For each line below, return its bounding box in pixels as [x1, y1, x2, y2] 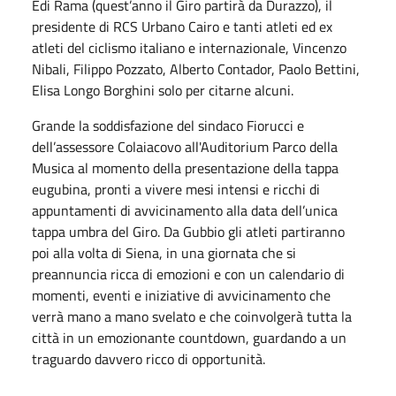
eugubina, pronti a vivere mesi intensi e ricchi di [32, 179, 320, 200]
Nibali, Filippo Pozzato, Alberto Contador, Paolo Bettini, [32, 58, 360, 80]
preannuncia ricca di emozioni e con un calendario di [32, 263, 345, 285]
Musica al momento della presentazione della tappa [32, 157, 339, 179]
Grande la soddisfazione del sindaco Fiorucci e [32, 115, 304, 136]
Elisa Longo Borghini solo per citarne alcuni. [32, 80, 293, 101]
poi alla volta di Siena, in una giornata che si [32, 242, 296, 263]
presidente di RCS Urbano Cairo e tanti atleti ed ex [32, 16, 332, 37]
